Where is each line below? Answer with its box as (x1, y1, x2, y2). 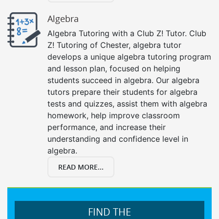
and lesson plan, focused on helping (47, 63, 180, 73)
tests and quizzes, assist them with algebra (47, 98, 207, 109)
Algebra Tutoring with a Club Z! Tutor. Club (47, 28, 206, 38)
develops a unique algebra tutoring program (47, 51, 211, 62)
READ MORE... (58, 162, 104, 172)
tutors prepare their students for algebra (47, 87, 197, 97)
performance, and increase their (47, 122, 166, 132)
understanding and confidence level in (47, 133, 188, 144)
